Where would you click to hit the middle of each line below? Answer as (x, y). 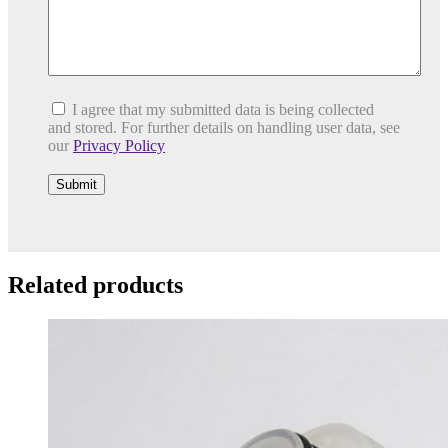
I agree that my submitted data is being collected (223, 109)
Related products (95, 284)
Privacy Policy (119, 145)
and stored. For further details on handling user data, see (224, 127)
